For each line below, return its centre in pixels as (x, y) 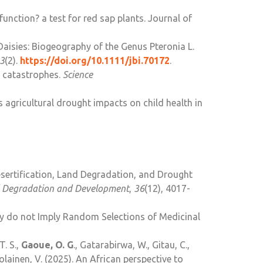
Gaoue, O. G (47, 245)
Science (78, 75)
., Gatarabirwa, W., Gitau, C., (131, 245)
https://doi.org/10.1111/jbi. (82, 61)
